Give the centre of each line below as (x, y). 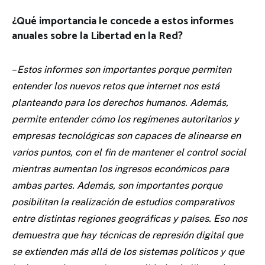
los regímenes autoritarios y (178, 119)
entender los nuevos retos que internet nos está (116, 86)
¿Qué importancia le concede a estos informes (123, 22)
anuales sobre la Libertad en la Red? (97, 36)
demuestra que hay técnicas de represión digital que (127, 235)
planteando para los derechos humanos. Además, (120, 103)
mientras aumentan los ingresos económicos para (120, 169)
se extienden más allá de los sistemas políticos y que (128, 252)
